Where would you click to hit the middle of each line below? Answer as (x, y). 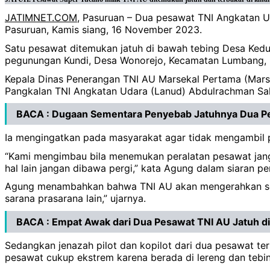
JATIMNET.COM (41, 18)
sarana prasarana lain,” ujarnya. (75, 199)
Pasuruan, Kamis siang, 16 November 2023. (103, 30)
